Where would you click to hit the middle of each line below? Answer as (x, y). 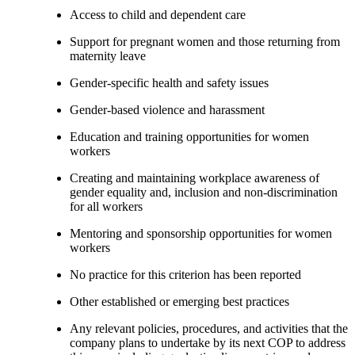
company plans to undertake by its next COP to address (208, 342)
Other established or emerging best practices (179, 301)
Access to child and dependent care (158, 14)
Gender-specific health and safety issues (169, 82)
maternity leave (108, 55)
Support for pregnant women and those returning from (205, 41)
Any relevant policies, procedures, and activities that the (209, 328)
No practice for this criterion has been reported (185, 274)
